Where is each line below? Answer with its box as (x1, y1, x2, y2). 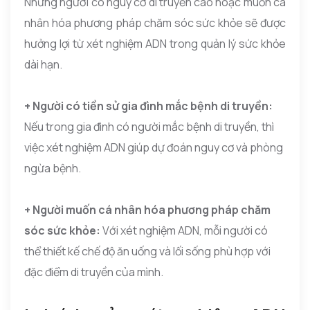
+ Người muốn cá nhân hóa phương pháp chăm (24, 201, 271, 217)
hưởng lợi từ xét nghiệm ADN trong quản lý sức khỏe (24, 35, 286, 51)
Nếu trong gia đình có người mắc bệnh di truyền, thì (24, 118, 274, 134)
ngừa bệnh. (24, 160, 81, 176)
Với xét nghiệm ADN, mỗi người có (102, 222, 268, 238)
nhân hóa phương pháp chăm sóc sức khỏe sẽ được (24, 15, 286, 30)
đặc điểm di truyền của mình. (24, 264, 163, 280)
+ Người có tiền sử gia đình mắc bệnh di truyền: (24, 98, 273, 113)
